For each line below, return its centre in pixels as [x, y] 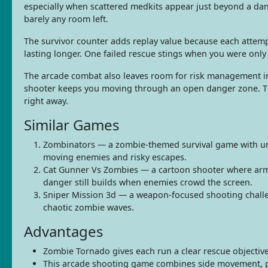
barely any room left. [66, 19]
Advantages [64, 231]
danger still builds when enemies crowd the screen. [148, 182]
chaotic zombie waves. [89, 207]
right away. [46, 100]
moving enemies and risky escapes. [115, 157]
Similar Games [72, 124]
